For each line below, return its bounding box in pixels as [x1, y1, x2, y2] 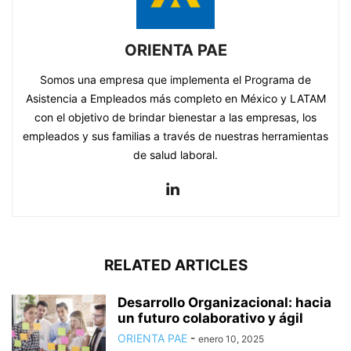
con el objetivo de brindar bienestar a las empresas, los [34, 110, 317, 124]
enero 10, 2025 [198, 332, 264, 345]
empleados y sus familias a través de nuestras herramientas [23, 128, 328, 143]
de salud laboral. [133, 147, 218, 161]
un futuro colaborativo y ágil [118, 309, 303, 326]
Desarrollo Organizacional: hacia [118, 294, 331, 310]
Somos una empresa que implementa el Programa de [40, 72, 311, 86]
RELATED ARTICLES [103, 255, 248, 274]
